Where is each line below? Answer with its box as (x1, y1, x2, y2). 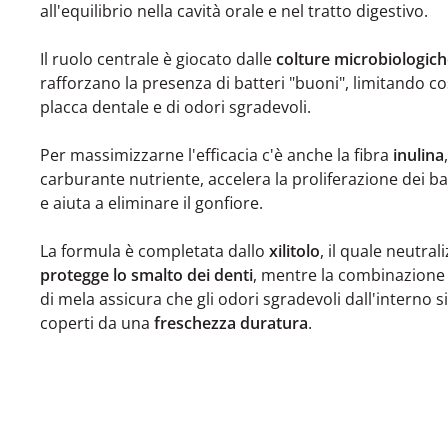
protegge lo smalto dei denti (40, 263, 253, 286)
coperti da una (40, 311, 154, 334)
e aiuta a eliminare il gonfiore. (40, 191, 267, 214)
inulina (393, 143, 444, 166)
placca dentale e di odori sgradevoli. (40, 95, 315, 118)
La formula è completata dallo (40, 239, 269, 262)
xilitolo (269, 239, 320, 262)
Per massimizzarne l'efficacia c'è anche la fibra (40, 143, 393, 166)
